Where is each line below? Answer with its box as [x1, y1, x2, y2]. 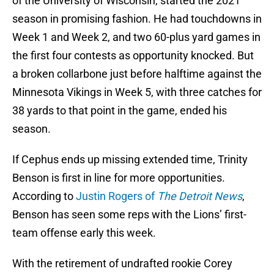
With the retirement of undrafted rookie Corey [12, 257, 232, 270]
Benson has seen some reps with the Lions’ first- [12, 208, 246, 221]
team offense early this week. [12, 226, 156, 240]
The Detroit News [157, 190, 242, 203]
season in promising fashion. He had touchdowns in [12, 12, 262, 26]
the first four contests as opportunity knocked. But [12, 49, 254, 62]
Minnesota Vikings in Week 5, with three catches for [12, 86, 262, 99]
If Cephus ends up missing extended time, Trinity [12, 153, 248, 166]
